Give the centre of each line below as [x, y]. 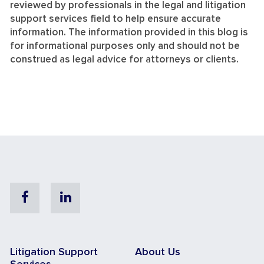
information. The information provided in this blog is [129, 33]
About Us [158, 253]
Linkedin [94, 197]
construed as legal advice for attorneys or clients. [124, 60]
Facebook [57, 197]
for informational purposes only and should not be [125, 47]
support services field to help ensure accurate [115, 19]
